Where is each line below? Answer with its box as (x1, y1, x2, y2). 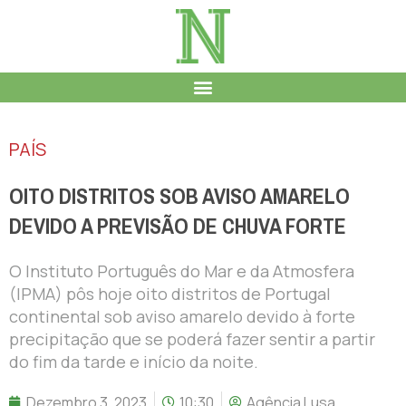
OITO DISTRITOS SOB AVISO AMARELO (9, 176, 350, 217)
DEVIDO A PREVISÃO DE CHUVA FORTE (9, 206, 346, 246)
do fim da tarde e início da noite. (9, 350, 258, 372)
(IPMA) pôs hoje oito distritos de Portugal (9, 282, 331, 304)
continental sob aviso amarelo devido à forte (9, 304, 355, 327)
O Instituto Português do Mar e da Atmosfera (9, 259, 354, 282)
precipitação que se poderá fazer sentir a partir (9, 327, 375, 350)
